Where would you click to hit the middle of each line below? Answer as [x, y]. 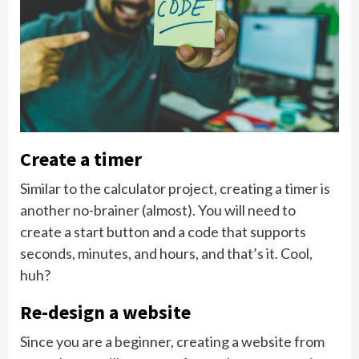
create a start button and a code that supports [163, 231]
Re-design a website [105, 312]
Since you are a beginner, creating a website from [172, 341]
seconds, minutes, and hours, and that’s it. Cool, [166, 253]
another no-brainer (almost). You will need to [158, 210]
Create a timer [81, 159]
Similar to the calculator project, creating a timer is [175, 188]
